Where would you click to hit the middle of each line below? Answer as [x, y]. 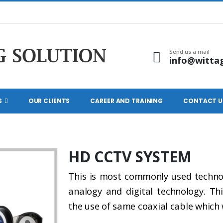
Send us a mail [190, 52]
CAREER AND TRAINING [127, 101]
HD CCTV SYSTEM [130, 157]
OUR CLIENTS [49, 101]
